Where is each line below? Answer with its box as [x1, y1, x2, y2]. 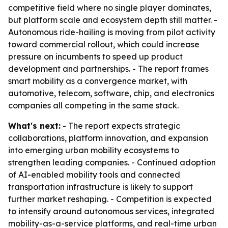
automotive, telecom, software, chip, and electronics [8, 88, 214, 98]
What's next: [8, 121, 61, 131]
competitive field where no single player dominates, [8, 3, 211, 13]
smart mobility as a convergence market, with [8, 76, 187, 86]
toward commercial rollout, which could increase [8, 39, 199, 49]
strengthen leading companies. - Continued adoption [8, 157, 216, 167]
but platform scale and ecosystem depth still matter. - [8, 15, 217, 25]
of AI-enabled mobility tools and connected [8, 169, 180, 180]
